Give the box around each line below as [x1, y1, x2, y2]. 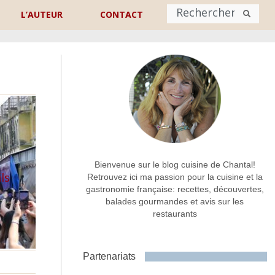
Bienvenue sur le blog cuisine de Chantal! [94, 160, 255, 170]
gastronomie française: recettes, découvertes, [85, 184, 264, 195]
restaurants [152, 209, 197, 219]
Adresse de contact [20, 138, 117, 152]
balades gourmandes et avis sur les [106, 196, 244, 207]
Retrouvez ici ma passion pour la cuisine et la [87, 172, 263, 182]
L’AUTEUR [21, 9, 63, 20]
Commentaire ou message [1, 188, 136, 202]
